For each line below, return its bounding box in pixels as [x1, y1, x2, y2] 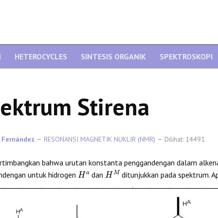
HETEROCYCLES [15, 52, 67, 61]
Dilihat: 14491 [164, 135, 205, 144]
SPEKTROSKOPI [160, 52, 213, 61]
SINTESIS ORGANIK [81, 52, 146, 61]
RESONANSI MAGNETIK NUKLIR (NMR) [44, 135, 155, 144]
